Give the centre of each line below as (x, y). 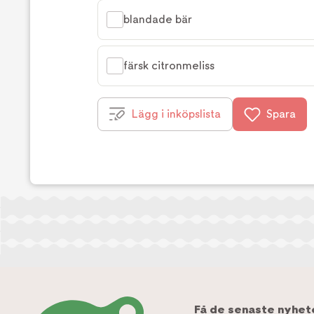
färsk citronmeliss (169, 66)
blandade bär (158, 20)
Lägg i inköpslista (176, 114)
